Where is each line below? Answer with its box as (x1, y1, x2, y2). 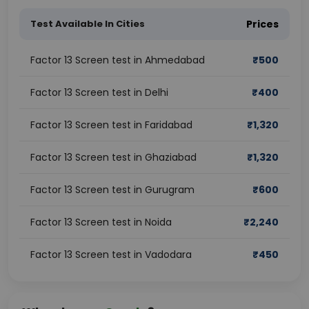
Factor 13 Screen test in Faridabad (30, 118, 192, 132)
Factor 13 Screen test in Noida (30, 215, 172, 229)
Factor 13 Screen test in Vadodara (30, 248, 192, 261)
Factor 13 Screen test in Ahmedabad (30, 53, 205, 67)
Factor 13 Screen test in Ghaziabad (30, 150, 197, 164)
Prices (246, 17, 279, 31)
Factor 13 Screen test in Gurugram (30, 183, 195, 197)
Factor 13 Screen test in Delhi (30, 86, 168, 99)
